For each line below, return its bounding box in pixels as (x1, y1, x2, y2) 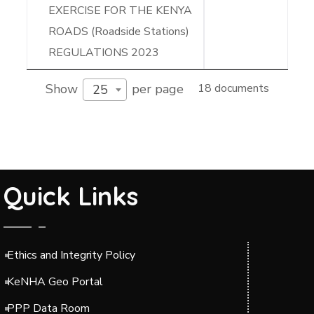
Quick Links (4, 179, 138, 212)
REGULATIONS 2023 (48, 44, 159, 60)
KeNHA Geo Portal (7, 273, 103, 289)
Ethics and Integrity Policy (7, 247, 135, 263)
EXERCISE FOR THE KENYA (48, 2, 192, 18)
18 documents (197, 81, 269, 97)
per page (128, 80, 184, 97)
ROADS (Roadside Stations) (48, 23, 189, 39)
